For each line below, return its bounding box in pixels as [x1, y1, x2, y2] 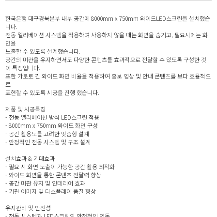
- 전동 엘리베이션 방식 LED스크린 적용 [5, 113, 100, 121]
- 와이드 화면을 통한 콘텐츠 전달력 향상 [5, 170, 102, 179]
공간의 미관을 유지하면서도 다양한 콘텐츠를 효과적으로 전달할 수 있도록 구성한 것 [5, 55, 207, 63]
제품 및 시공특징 [5, 105, 46, 113]
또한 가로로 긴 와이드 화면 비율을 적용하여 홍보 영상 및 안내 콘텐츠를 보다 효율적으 [5, 72, 211, 80]
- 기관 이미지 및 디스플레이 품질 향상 [5, 187, 96, 195]
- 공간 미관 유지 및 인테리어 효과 [5, 179, 86, 187]
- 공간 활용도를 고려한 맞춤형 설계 [5, 129, 90, 138]
